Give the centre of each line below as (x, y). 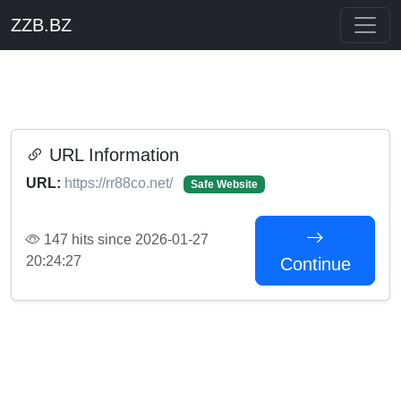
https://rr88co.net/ (120, 183)
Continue (315, 264)
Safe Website (224, 184)
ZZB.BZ (41, 25)
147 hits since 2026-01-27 (124, 239)
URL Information (111, 155)
